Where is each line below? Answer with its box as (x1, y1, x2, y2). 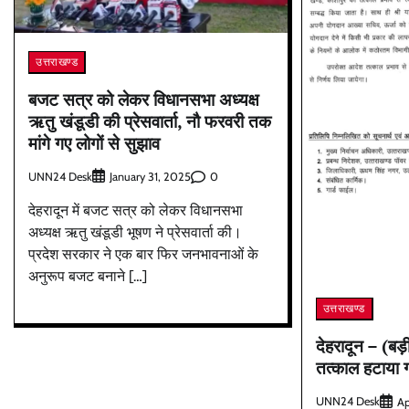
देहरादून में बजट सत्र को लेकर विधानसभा (28, 202, 243, 220)
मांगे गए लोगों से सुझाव (28, 131, 160, 154)
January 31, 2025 (110, 170, 191, 184)
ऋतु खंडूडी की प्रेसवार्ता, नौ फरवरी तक (28, 109, 271, 132)
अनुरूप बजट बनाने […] (28, 267, 147, 286)
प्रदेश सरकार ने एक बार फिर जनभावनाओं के (28, 246, 258, 264)
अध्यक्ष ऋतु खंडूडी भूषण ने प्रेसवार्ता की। (28, 224, 242, 242)
